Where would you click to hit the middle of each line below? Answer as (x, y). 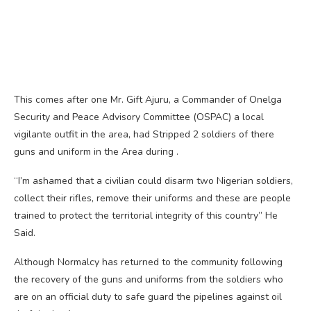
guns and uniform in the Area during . (96, 151)
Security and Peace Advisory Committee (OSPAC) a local (139, 117)
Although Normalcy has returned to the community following (148, 262)
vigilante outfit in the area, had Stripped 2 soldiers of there (144, 134)
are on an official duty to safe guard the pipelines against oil (148, 296)
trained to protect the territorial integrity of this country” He (146, 215)
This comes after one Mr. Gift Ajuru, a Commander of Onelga (148, 99)
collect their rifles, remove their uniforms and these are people (152, 198)
